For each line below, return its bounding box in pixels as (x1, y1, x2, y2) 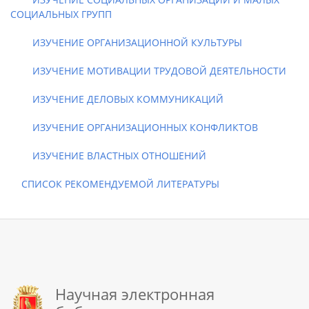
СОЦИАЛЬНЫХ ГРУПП (10, 8, 112, 21)
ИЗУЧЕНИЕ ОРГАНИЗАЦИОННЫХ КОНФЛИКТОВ (10, 121, 258, 134)
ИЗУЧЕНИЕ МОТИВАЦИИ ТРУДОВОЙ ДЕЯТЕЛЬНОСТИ (10, 64, 286, 77)
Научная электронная (55, 283, 215, 304)
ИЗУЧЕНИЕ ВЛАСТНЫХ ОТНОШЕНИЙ (10, 149, 206, 162)
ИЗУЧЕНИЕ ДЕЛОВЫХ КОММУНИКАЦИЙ (10, 92, 223, 106)
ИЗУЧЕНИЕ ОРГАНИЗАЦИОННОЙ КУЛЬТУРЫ (10, 36, 242, 49)
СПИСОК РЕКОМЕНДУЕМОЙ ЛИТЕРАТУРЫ (10, 177, 219, 190)
